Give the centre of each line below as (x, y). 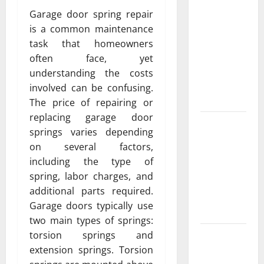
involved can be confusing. (91, 88)
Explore (214, 123)
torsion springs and (91, 235)
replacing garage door (91, 118)
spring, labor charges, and (91, 176)
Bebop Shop (223, 167)
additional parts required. (91, 191)
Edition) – (219, 70)
